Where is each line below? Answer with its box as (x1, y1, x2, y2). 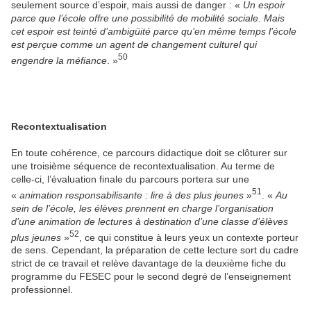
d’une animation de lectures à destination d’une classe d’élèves (11, 215, 288, 227)
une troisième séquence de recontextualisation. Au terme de (11, 160, 275, 172)
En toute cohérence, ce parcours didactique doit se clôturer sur (11, 147, 287, 159)
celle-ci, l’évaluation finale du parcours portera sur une (11, 174, 249, 185)
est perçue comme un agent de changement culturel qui (11, 39, 257, 51)
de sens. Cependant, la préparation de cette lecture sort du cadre (11, 244, 299, 256)
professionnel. (11, 284, 73, 296)
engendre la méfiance (11, 55, 107, 67)
